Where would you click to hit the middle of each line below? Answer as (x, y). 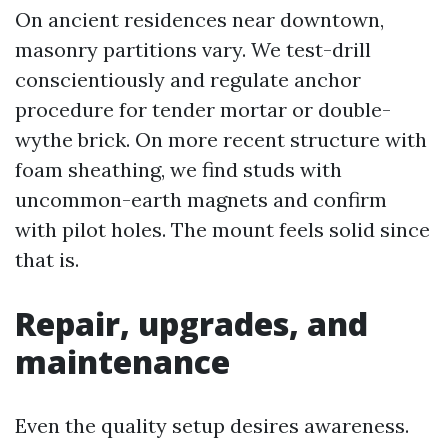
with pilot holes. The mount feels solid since (222, 229)
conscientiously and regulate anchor (188, 79)
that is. (47, 259)
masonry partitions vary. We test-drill (193, 49)
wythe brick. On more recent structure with (221, 139)
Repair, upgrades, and (191, 323)
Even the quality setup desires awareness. (212, 425)
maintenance (122, 361)
